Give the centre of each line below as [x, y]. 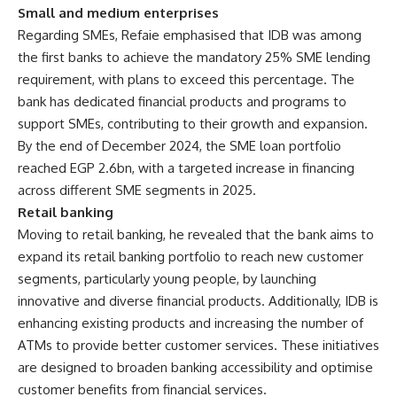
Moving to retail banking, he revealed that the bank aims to [196, 234]
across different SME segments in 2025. [137, 190]
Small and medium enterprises [118, 13]
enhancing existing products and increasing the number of [191, 323]
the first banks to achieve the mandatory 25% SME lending [194, 57]
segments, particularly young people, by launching [167, 279]
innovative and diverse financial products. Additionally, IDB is [198, 301]
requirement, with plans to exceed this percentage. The [186, 79]
